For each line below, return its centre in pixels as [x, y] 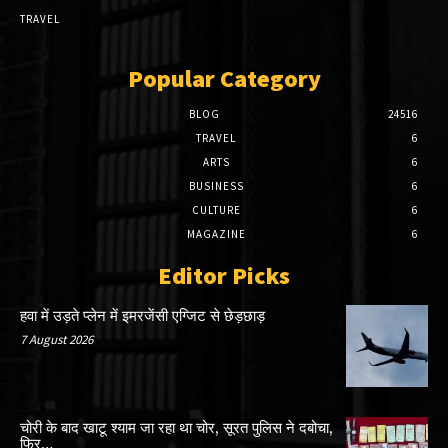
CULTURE [216, 210]
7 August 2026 [56, 340]
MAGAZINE [216, 234]
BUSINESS [216, 186]
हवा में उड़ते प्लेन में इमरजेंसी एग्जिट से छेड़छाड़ [142, 317]
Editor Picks [224, 276]
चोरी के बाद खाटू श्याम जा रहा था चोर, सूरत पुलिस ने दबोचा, [176, 428]
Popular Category [224, 79]
